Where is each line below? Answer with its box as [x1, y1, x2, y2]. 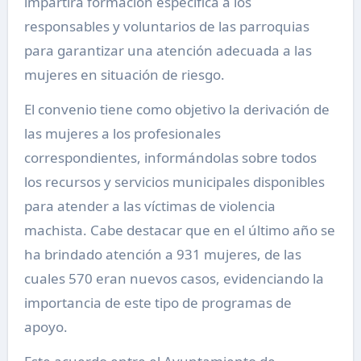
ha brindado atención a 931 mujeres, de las [23, 245, 301, 264]
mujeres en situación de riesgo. [23, 65, 225, 85]
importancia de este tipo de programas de [23, 293, 292, 313]
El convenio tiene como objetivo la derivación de [23, 100, 330, 119]
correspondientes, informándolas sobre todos [23, 148, 317, 168]
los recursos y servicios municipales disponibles [23, 172, 325, 192]
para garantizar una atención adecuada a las [23, 41, 312, 60]
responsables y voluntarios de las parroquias [23, 17, 309, 36]
